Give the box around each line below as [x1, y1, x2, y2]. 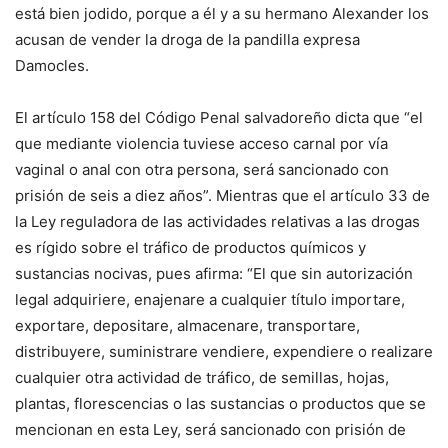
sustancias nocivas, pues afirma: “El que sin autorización [15, 264, 413, 283]
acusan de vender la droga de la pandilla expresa [15, 30, 360, 49]
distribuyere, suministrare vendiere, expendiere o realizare [15, 342, 433, 361]
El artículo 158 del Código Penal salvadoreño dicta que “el [15, 108, 423, 127]
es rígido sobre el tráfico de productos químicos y [15, 238, 366, 257]
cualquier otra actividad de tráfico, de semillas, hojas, [15, 368, 389, 387]
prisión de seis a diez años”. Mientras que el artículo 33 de [15, 186, 430, 205]
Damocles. [15, 56, 89, 75]
